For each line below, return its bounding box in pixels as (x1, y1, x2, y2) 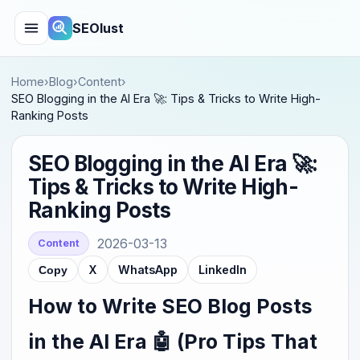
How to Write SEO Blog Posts (28, 294, 313, 318)
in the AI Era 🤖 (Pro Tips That (28, 329, 318, 354)
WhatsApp (118, 263, 178, 276)
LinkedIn (198, 263, 247, 276)
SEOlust (72, 20, 124, 36)
